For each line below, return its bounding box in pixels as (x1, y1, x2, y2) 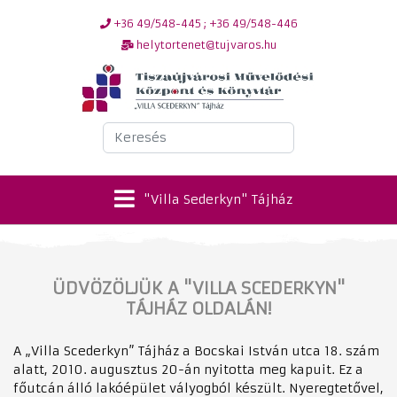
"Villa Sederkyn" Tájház (143, 191, 292, 207)
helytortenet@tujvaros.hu (133, 38, 276, 51)
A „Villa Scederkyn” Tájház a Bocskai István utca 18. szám (13, 343, 379, 359)
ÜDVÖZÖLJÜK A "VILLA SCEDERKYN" (51, 277, 346, 299)
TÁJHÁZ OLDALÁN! (126, 298, 271, 319)
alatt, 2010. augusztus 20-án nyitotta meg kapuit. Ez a (13, 362, 363, 378)
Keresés (102, 122, 154, 138)
